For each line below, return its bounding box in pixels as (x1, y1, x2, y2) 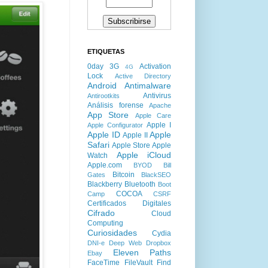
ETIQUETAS (87, 48, 124, 55)
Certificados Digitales (87, 199, 171, 208)
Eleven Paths (112, 248, 171, 257)
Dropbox (146, 239, 171, 246)
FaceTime (87, 258, 120, 267)
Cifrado (87, 208, 115, 218)
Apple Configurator (87, 121, 143, 129)
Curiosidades (87, 228, 137, 237)
